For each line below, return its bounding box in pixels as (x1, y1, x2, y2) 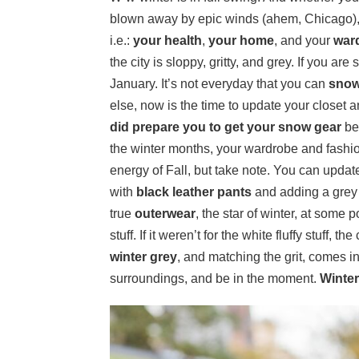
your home (208, 34, 274, 48)
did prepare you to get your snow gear (110, 120, 341, 135)
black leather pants (133, 185, 252, 200)
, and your (274, 34, 330, 48)
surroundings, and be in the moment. (110, 272, 320, 286)
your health (130, 34, 202, 48)
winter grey (110, 250, 177, 264)
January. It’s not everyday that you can (110, 77, 325, 91)
